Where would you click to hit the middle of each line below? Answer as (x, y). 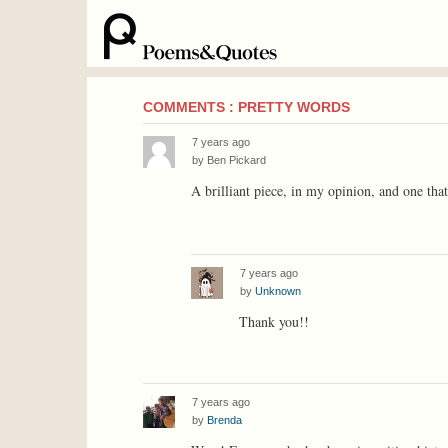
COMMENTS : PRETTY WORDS (246, 107)
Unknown (278, 290)
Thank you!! (274, 321)
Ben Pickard (236, 160)
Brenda (224, 419)
